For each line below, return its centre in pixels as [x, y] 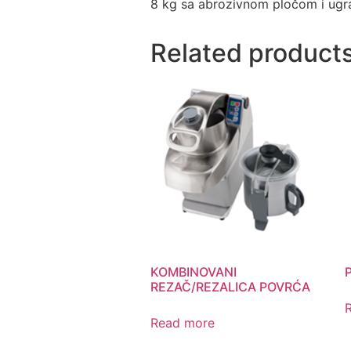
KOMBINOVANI [194, 272]
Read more [183, 323]
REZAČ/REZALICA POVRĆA [230, 287]
